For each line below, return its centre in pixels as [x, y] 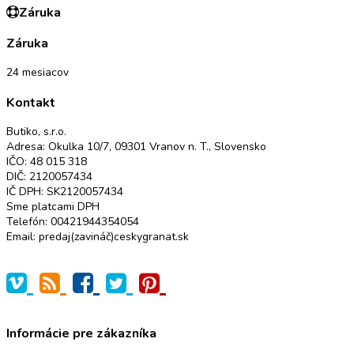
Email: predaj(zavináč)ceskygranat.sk [98, 237]
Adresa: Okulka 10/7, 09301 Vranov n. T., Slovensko [136, 147]
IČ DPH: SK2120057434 [65, 192]
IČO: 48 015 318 [47, 162]
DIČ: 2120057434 [49, 177]
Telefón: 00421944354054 [73, 222]
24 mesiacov [38, 73]
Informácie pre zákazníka [81, 333]
